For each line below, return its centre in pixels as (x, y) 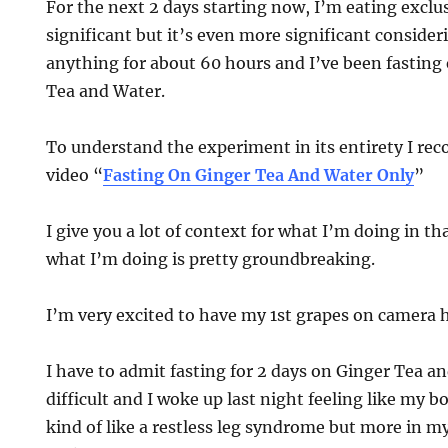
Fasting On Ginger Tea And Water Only (259, 175)
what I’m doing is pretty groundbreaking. (211, 259)
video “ (75, 175)
